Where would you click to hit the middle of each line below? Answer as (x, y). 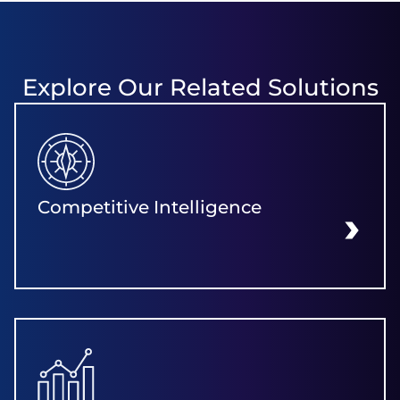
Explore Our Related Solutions (200, 87)
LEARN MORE (319, 250)
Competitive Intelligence (150, 207)
